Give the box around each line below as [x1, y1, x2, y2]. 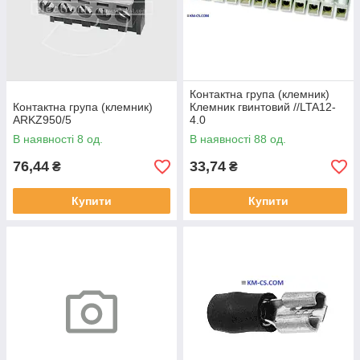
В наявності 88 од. [190, 133, 286, 146]
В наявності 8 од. [13, 133, 103, 146]
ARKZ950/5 [13, 113, 72, 127]
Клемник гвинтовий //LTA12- [190, 100, 336, 114]
